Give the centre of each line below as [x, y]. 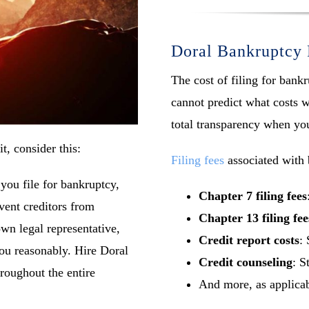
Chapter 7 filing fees [253, 196]
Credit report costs [249, 240]
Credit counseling [246, 262]
